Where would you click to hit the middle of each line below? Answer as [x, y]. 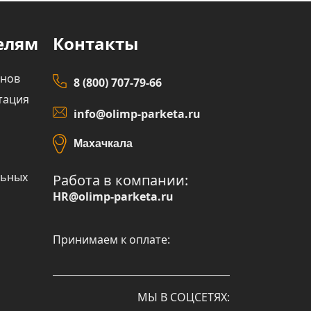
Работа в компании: [120, 180]
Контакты [95, 44]
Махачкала [103, 144]
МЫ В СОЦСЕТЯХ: [184, 297]
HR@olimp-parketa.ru [113, 197]
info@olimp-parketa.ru [137, 114]
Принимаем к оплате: [111, 240]
